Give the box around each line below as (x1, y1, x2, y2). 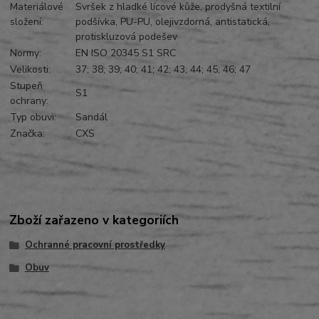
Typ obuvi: (10, 110, 57, 124)
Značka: (10, 126, 46, 140)
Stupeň (10, 78, 43, 93)
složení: (10, 14, 70, 28)
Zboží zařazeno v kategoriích (9, 211, 179, 229)
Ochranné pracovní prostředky (24, 239, 165, 252)
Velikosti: (10, 62, 63, 76)
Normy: (10, 46, 42, 60)
